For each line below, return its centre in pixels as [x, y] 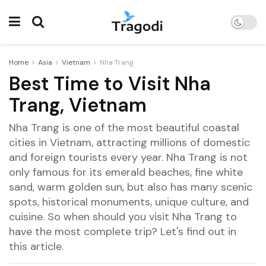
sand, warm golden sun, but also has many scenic [131, 187]
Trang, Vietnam [78, 105]
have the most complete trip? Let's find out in [123, 231]
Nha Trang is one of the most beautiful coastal [124, 127]
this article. [36, 246]
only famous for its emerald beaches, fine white [126, 172]
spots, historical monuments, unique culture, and [129, 202]
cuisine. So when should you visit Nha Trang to [123, 216]
